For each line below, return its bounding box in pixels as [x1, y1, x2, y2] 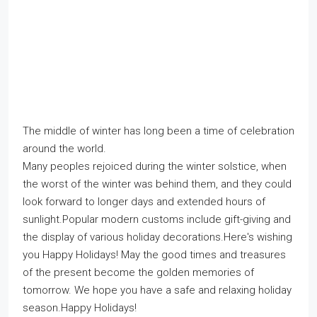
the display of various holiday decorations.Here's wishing [23, 230, 292, 243]
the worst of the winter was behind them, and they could [23, 177, 292, 190]
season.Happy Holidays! [23, 301, 137, 314]
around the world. [23, 142, 106, 155]
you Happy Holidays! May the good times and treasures [23, 248, 286, 261]
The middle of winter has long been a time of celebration [23, 124, 294, 137]
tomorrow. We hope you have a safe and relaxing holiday [23, 283, 292, 296]
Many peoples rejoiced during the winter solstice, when [23, 159, 287, 173]
